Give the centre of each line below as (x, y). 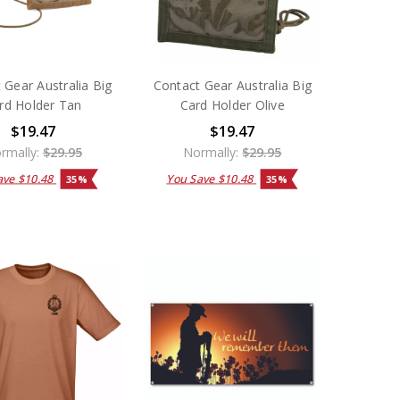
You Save (192, 179)
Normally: (213, 153)
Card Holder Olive (232, 105)
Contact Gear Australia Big (233, 86)
